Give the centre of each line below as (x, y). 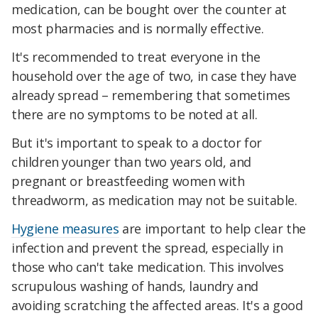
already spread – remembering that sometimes (151, 95)
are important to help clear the (212, 228)
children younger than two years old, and (132, 161)
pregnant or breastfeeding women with (128, 181)
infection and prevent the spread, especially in (147, 247)
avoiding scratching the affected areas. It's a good (157, 305)
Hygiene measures (65, 228)
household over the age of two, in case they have (154, 76)
